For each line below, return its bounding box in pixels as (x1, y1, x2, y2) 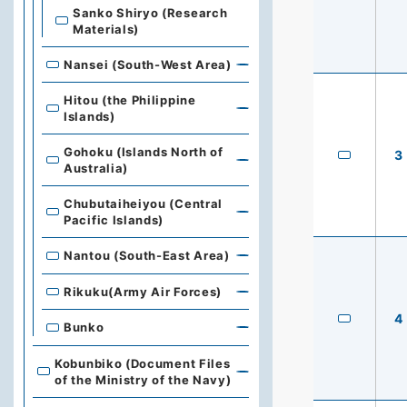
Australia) (64, 161, 128, 176)
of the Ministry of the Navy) (55, 372, 232, 387)
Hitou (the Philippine (64, 93, 196, 108)
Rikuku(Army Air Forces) (64, 283, 223, 299)
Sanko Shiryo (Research (73, 5, 228, 20)
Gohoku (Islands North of (64, 144, 223, 160)
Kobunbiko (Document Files (55, 355, 231, 371)
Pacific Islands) (64, 213, 164, 228)
